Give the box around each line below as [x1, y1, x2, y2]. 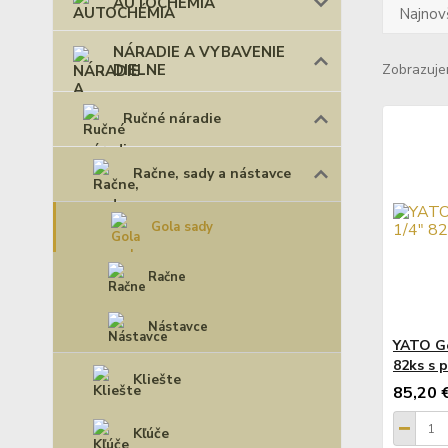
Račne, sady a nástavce [133, 164, 291, 183]
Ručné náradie [123, 109, 221, 128]
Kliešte [133, 370, 181, 389]
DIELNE [113, 60, 166, 80]
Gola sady [151, 218, 213, 236]
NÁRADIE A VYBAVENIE [113, 42, 285, 62]
